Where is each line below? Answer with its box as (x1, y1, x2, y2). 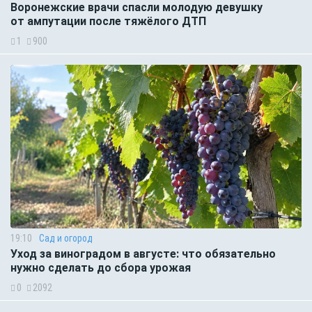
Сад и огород (39, 232, 93, 244)
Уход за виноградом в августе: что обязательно (10, 247, 276, 260)
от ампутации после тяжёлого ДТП (10, 14, 206, 28)
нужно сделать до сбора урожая (10, 260, 191, 274)
